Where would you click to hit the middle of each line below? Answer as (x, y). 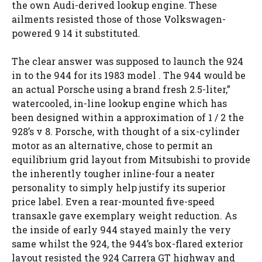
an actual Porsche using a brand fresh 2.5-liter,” (121, 89)
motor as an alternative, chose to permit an (112, 145)
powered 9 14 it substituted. (76, 33)
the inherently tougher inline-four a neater (113, 173)
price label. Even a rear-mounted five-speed (113, 201)
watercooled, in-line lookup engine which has (119, 103)
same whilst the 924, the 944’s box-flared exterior (127, 244)
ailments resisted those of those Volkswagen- (119, 19)
